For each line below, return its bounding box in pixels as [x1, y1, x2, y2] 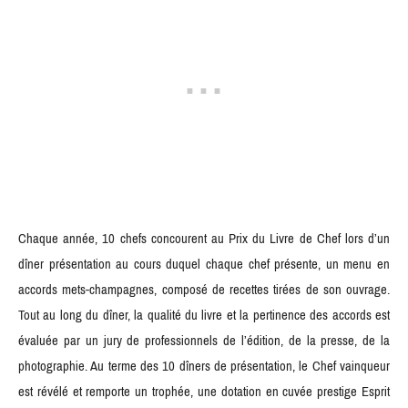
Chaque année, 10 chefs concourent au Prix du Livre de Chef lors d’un [18, 225, 390, 251]
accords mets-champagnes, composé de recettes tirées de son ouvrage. [18, 276, 390, 302]
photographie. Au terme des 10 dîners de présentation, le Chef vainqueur [18, 352, 390, 379]
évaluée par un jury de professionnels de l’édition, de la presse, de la [18, 327, 390, 353]
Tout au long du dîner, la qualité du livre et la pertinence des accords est [18, 301, 390, 328]
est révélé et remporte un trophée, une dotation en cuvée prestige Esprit [18, 378, 390, 404]
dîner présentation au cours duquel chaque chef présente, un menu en [18, 250, 390, 277]
